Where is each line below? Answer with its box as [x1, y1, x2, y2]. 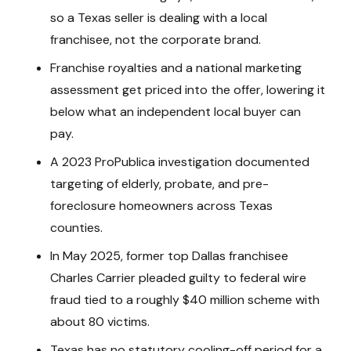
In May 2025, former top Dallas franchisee [50, 247, 288, 264]
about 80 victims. [50, 313, 150, 330]
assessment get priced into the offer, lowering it [50, 81, 325, 98]
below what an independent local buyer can [50, 103, 301, 120]
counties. [50, 219, 103, 236]
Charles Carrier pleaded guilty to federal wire [50, 269, 306, 286]
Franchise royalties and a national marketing [50, 59, 302, 76]
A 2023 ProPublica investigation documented [50, 153, 309, 170]
